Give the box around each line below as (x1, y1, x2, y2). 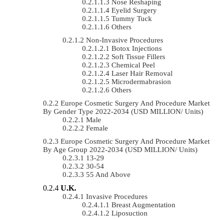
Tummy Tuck (111, 14, 152, 22)
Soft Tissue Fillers (111, 52, 165, 61)
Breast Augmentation (111, 200, 175, 209)
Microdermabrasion (111, 77, 171, 86)
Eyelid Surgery (111, 6, 157, 14)
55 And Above (86, 170, 131, 178)
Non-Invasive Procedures (86, 36, 163, 44)
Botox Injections (111, 44, 162, 52)
